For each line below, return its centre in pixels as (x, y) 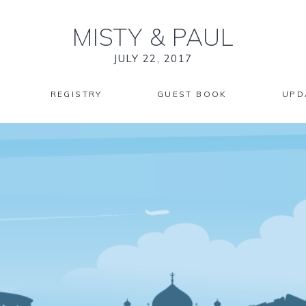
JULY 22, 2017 (153, 58)
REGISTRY (76, 94)
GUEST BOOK (192, 94)
